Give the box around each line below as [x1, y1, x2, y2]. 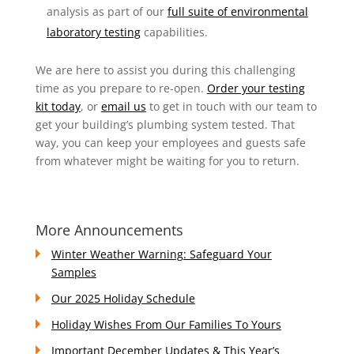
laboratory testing [46, 24, 141, 40]
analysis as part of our [46, 4, 168, 19]
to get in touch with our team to [145, 99, 317, 114]
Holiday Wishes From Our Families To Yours [51, 317, 281, 332]
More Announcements [35, 220, 183, 239]
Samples [51, 265, 96, 280]
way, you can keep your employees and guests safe [35, 135, 306, 150]
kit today [35, 99, 81, 114]
